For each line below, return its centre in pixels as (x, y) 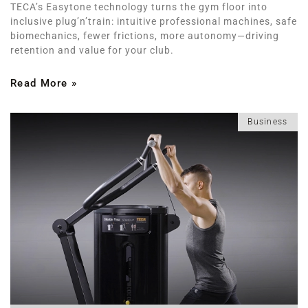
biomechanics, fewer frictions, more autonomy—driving (145, 35)
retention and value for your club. (92, 50)
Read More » (44, 83)
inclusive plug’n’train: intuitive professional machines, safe (154, 21)
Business (268, 121)
